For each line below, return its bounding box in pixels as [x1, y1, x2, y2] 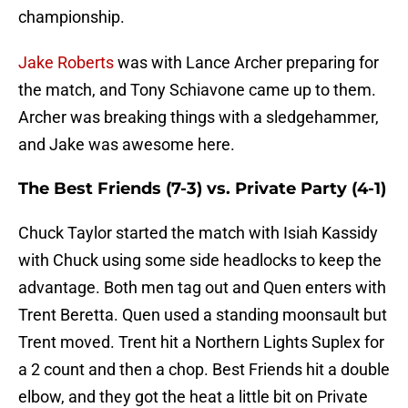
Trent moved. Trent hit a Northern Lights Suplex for [18, 332, 384, 352]
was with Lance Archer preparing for [114, 53, 379, 73]
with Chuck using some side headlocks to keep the [18, 250, 382, 270]
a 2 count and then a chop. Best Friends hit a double [18, 360, 390, 380]
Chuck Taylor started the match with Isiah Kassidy [18, 223, 378, 243]
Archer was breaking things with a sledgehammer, [18, 107, 379, 127]
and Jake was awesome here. [18, 135, 235, 155]
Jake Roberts [18, 53, 114, 73]
